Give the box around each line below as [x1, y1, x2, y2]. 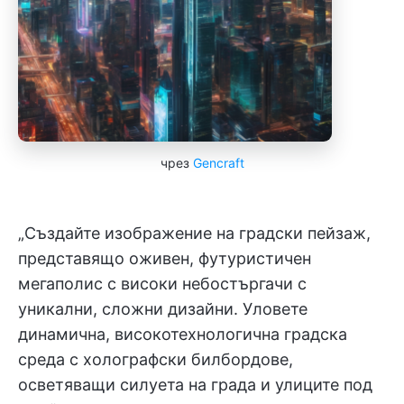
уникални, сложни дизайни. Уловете [18, 299, 308, 318]
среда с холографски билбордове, [18, 350, 293, 369]
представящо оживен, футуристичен [18, 249, 311, 268]
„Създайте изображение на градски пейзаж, [18, 224, 371, 243]
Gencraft [192, 155, 244, 170]
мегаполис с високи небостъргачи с [18, 274, 307, 293]
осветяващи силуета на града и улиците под [18, 375, 372, 394]
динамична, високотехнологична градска [18, 325, 347, 344]
